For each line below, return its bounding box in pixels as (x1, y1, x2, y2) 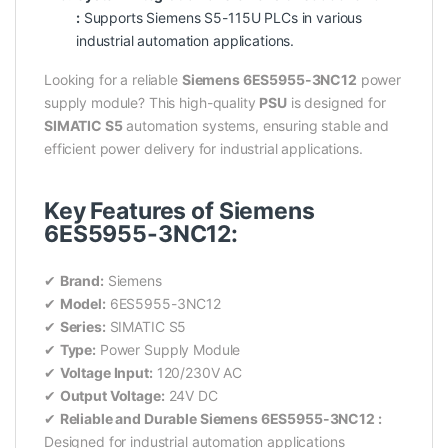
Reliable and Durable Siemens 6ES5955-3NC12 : (59, 410, 382, 428)
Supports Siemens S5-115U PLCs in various (79, 9, 363, 27)
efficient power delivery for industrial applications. (44, 140, 363, 158)
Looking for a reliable (44, 71, 182, 89)
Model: (59, 295, 106, 313)
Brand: (59, 272, 104, 290)
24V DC (164, 387, 218, 405)
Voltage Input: (59, 364, 153, 382)
